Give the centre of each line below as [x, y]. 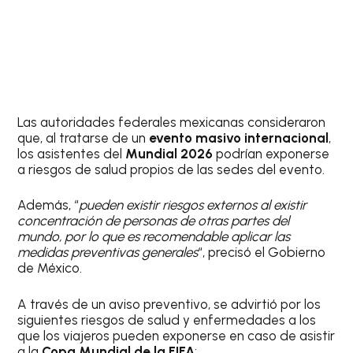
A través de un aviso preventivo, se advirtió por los [169, 304]
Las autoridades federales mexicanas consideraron [172, 122]
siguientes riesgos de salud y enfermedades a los [167, 320]
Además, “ [48, 205]
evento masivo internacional [239, 137]
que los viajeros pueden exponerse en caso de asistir [176, 335]
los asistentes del [72, 153]
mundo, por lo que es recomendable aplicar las [154, 237]
